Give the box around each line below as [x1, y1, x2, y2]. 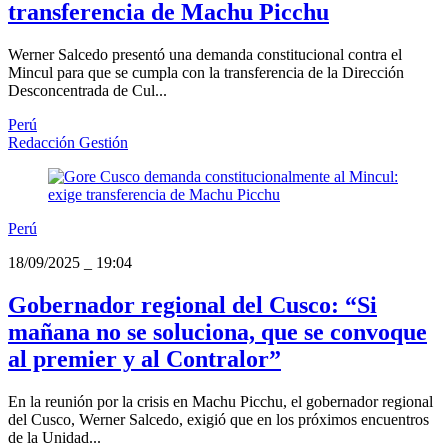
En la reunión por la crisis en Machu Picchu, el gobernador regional [8, 392, 433, 410]
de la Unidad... [8, 428, 101, 446]
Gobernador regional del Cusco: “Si [8, 292, 377, 319]
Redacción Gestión [8, 134, 128, 152]
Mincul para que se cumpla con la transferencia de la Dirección [8, 64, 404, 82]
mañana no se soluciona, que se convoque [8, 319, 427, 346]
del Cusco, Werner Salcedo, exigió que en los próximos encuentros [8, 410, 429, 428]
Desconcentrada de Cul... [8, 82, 167, 100]
